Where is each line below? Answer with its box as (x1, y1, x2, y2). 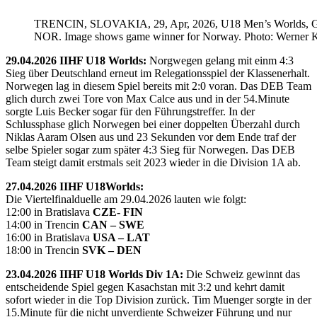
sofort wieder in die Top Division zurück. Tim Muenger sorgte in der (6, 293, 311, 306)
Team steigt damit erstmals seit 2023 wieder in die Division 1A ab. (6, 156, 301, 168)
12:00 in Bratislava (6, 205, 93, 218)
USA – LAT (93, 231, 150, 243)
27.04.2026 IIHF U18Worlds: (6, 180, 144, 192)
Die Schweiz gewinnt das (183, 267, 300, 280)
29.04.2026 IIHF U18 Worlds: (6, 54, 146, 67)
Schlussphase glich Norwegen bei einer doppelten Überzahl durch (6, 117, 300, 130)
